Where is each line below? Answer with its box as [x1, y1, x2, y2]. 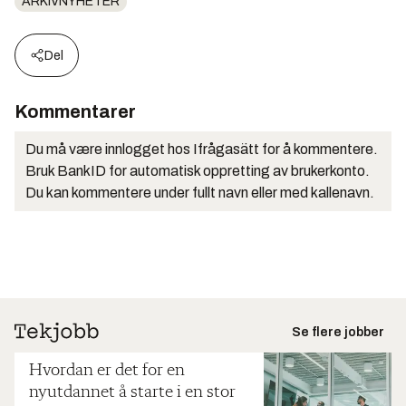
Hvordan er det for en [29, 361, 185, 380]
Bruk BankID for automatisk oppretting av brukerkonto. [25, 162, 370, 179]
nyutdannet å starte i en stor [29, 382, 236, 401]
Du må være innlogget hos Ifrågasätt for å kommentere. [25, 140, 378, 157]
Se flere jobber [292, 324, 384, 339]
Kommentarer [14, 101, 136, 121]
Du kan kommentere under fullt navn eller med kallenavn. [25, 184, 374, 200]
